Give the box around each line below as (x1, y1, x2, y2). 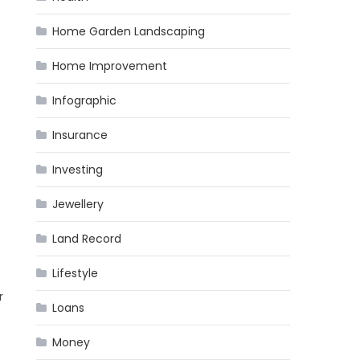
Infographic (52, 92, 117, 108)
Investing (52, 162, 104, 178)
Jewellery (52, 196, 104, 212)
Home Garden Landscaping (52, 23, 206, 39)
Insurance (52, 127, 108, 143)
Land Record (52, 231, 122, 247)
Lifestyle (52, 265, 99, 281)
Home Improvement (52, 58, 168, 74)
